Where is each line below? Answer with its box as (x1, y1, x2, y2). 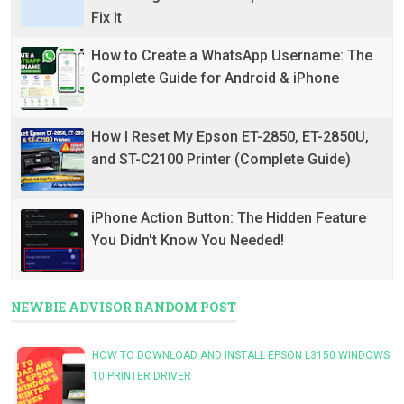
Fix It (91, 9, 122, 27)
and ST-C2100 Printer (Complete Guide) (91, 151, 351, 169)
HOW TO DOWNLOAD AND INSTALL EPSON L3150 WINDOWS (92, 349, 390, 363)
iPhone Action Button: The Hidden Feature (91, 209, 366, 227)
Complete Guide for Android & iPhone (91, 69, 339, 87)
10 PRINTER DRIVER (92, 370, 191, 383)
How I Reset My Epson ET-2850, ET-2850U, (91, 128, 369, 146)
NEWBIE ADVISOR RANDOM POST (11, 298, 236, 317)
